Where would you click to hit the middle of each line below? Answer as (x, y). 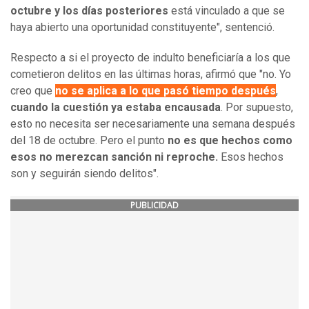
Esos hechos (252, 157)
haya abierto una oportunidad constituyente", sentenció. (142, 28)
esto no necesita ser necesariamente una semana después (153, 124)
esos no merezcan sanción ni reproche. (116, 157)
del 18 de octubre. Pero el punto (89, 141)
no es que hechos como (230, 141)
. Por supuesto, (257, 108)
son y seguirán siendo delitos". (84, 174)
